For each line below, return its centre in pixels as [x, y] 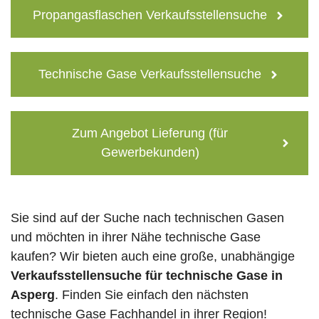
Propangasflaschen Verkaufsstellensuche [150, 15]
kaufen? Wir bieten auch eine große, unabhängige [153, 257]
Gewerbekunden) [150, 153]
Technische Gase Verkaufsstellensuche [150, 74]
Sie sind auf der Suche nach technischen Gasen [147, 218]
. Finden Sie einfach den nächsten [152, 295]
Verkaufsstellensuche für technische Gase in [147, 276]
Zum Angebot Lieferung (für [150, 134]
